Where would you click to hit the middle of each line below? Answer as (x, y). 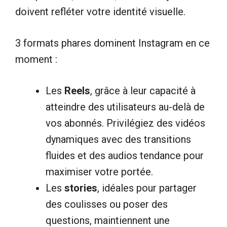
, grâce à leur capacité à (143, 90)
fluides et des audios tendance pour (125, 155)
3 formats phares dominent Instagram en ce (112, 43)
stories (81, 188)
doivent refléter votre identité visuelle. (100, 11)
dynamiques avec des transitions (118, 139)
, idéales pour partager (147, 188)
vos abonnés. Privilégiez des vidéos (125, 123)
